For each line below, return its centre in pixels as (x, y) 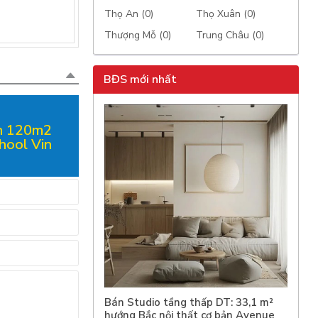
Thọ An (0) (129, 14)
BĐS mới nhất (141, 79)
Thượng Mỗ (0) (138, 35)
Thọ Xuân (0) (226, 14)
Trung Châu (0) (230, 35)
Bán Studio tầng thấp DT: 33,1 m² (189, 302)
